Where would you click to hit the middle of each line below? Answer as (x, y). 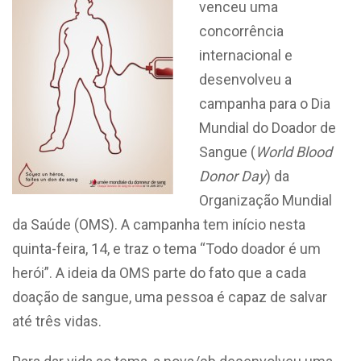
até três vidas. (57, 321)
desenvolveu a (245, 79)
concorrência (241, 31)
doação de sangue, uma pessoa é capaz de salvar (170, 297)
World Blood (293, 152)
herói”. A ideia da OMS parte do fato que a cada (159, 273)
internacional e (245, 55)
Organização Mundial (265, 200)
